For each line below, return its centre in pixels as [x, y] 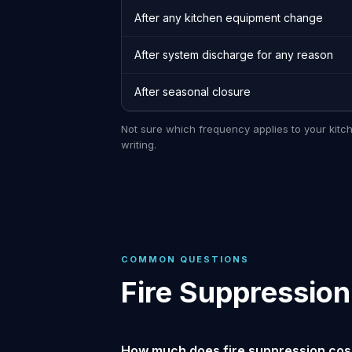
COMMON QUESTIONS [185, 259]
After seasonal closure [192, 92]
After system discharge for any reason [234, 55]
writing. [139, 145]
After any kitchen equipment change [229, 18]
